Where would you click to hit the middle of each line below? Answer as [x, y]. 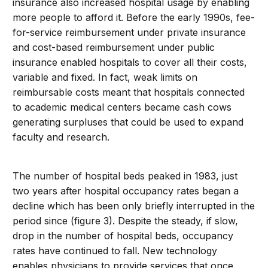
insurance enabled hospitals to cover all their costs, [130, 62]
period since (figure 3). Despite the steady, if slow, [126, 221]
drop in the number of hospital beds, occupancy [123, 236]
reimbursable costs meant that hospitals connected [129, 92]
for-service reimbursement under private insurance [130, 32]
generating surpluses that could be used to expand [128, 122]
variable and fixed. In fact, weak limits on [105, 77]
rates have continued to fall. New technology [115, 251]
